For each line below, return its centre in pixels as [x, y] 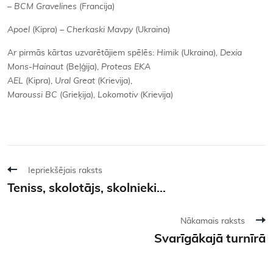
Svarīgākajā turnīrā [210, 239]
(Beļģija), [83, 67]
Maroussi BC [34, 95]
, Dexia [229, 53]
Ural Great [76, 81]
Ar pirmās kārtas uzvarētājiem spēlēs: [82, 53]
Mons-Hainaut [37, 67]
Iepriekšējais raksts [65, 171]
